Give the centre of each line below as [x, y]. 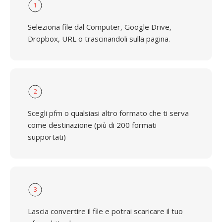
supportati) [47, 137]
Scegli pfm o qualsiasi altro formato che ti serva [108, 113]
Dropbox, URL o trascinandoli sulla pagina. [99, 39]
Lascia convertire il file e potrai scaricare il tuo [105, 211]
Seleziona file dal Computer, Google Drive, [100, 27]
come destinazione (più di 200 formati [92, 125]
